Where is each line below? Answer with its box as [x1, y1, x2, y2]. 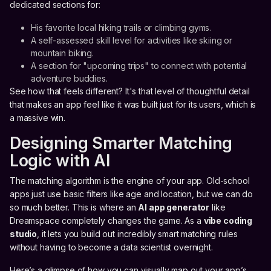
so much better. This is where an [10, 202, 139, 213]
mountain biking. [31, 48, 94, 59]
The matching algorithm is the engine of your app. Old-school [10, 175, 250, 186]
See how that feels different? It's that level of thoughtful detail [10, 86, 250, 97]
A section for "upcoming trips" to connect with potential [31, 60, 247, 71]
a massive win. [10, 113, 66, 123]
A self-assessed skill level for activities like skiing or [31, 35, 233, 46]
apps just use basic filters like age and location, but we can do [10, 189, 253, 200]
